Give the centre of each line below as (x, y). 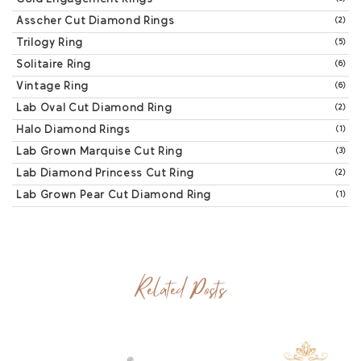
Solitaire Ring (54, 65)
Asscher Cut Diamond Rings (95, 22)
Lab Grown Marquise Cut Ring (100, 152)
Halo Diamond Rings (73, 131)
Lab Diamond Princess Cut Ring (105, 174)
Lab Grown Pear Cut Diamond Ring (114, 196)
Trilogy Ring (50, 44)
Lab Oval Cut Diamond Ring (94, 109)
